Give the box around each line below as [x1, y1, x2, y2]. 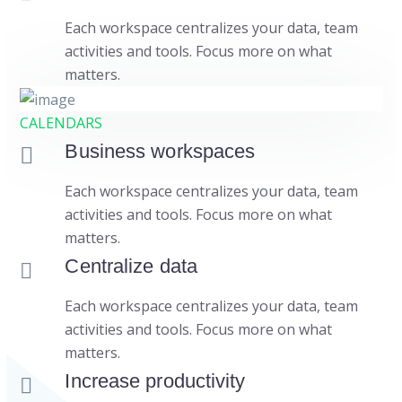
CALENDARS [20, 113, 103, 134]
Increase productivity [65, 370, 246, 393]
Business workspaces [65, 140, 256, 163]
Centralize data [65, 255, 197, 278]
